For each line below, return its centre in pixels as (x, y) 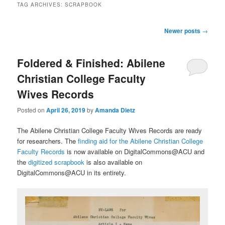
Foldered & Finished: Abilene (91, 63)
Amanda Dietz (115, 110)
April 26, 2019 (66, 110)
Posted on (32, 109)
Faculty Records (41, 151)
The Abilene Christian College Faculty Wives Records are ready (110, 130)
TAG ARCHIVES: (41, 5)
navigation (32, 40)
